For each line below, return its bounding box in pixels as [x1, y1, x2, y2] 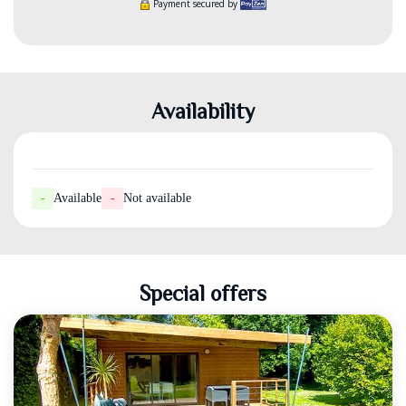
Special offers [140, 281, 266, 305]
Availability [151, 99, 255, 123]
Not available [123, 191, 191, 205]
